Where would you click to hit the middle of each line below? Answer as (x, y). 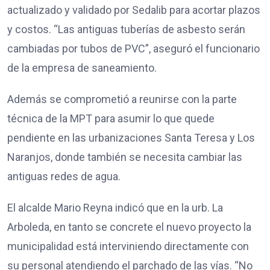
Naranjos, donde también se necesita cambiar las (125, 157)
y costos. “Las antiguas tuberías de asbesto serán (126, 30)
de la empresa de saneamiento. (82, 68)
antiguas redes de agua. (64, 177)
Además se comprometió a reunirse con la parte (122, 99)
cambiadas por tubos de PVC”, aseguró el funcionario (133, 49)
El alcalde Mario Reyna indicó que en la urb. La (115, 208)
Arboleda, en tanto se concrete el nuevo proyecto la (129, 227)
